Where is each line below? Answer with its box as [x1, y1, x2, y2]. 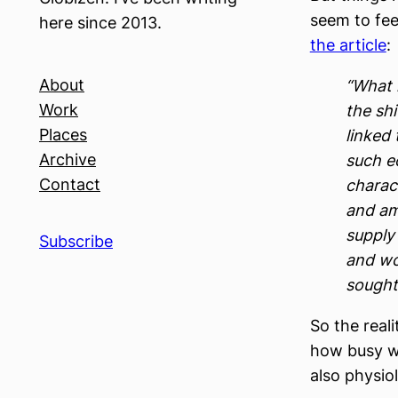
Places [39, 125, 87, 144]
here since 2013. [39, 13, 162, 32]
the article [309, 36, 386, 54]
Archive [39, 150, 96, 169]
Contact [39, 175, 100, 194]
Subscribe [39, 232, 113, 251]
